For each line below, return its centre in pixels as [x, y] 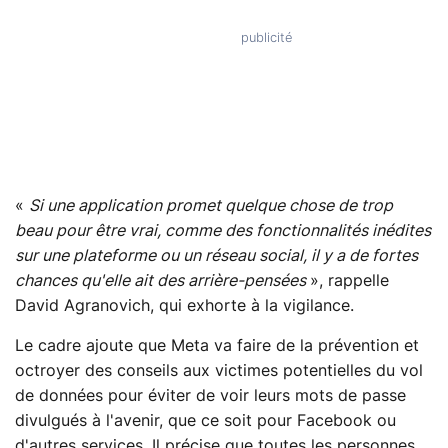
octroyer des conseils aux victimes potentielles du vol [219, 370]
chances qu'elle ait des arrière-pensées [162, 280]
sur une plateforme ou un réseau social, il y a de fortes [216, 255]
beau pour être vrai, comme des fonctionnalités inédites [223, 230]
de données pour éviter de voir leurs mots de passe [210, 395]
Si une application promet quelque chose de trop [211, 205]
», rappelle [349, 280]
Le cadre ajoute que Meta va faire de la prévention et [217, 345]
